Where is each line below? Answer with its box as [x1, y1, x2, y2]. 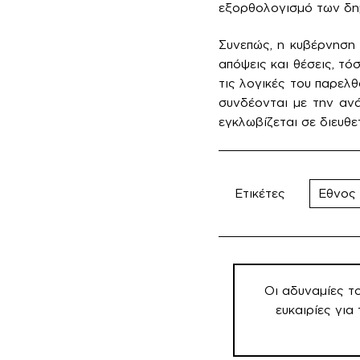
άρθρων [218, 270, 293, 291]
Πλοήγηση [218, 248, 312, 269]
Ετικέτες [235, 186, 285, 200]
